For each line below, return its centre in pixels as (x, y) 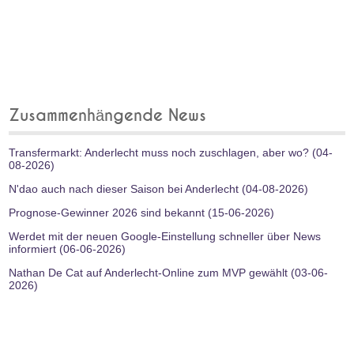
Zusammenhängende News (108, 115)
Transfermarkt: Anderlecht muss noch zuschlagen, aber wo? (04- (171, 152)
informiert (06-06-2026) (68, 249)
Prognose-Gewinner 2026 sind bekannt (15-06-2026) (142, 212)
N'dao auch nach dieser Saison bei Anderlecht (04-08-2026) (159, 188)
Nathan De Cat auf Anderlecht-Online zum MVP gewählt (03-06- (169, 272)
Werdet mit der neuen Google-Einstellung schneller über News (165, 236)
